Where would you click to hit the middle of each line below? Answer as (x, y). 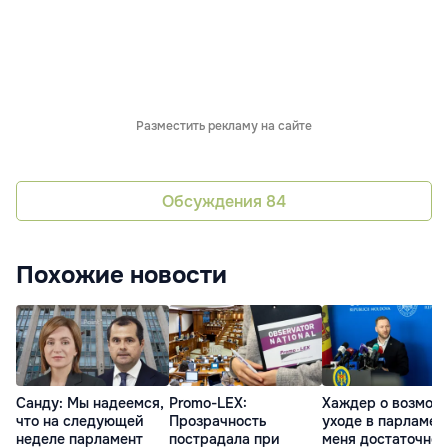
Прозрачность (218, 420)
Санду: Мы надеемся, (90, 402)
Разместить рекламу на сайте (224, 126)
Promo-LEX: (208, 402)
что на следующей (80, 420)
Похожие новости (121, 275)
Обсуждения (214, 201)
